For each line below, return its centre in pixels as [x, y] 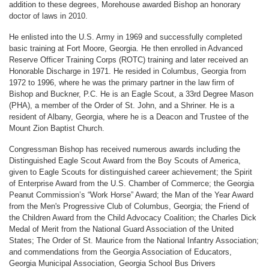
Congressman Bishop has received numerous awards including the [125, 149]
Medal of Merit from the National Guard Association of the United [121, 229]
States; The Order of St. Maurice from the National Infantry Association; [134, 240]
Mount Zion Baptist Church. [57, 128]
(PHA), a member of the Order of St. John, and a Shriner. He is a [122, 105]
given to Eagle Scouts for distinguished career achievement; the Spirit [131, 172]
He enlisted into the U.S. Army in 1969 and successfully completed [125, 37]
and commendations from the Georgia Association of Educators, [120, 252]
